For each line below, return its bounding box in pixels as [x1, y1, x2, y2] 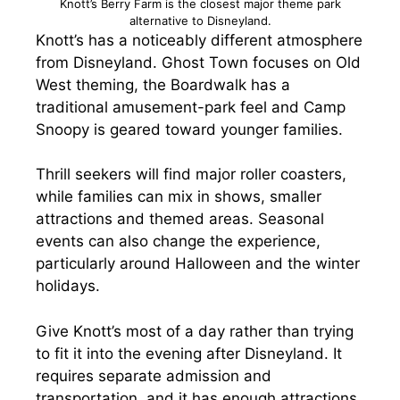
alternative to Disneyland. [129, 12, 271, 28]
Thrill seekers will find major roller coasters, [36, 165, 346, 183]
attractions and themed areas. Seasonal [36, 210, 324, 228]
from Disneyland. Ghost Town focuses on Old [36, 53, 361, 71]
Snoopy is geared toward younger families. [36, 120, 343, 138]
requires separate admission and [36, 366, 271, 385]
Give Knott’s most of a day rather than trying [36, 321, 354, 340]
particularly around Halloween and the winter [36, 254, 360, 272]
